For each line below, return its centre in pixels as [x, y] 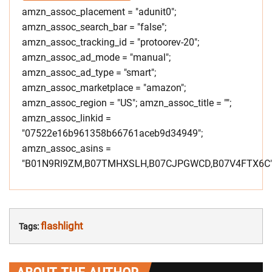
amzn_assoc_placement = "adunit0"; [99, 12]
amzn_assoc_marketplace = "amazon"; [104, 87]
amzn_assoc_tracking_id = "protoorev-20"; [110, 42]
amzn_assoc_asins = [66, 148]
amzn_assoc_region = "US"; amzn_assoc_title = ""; [127, 103]
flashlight [62, 226]
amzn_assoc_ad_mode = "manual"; [96, 57]
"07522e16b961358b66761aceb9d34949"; [112, 133]
